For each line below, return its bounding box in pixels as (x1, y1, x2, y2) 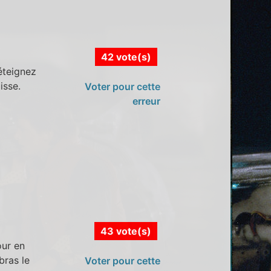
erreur (132, 95, 160, 108)
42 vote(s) (100, 51, 151, 64)
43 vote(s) (100, 225, 151, 238)
